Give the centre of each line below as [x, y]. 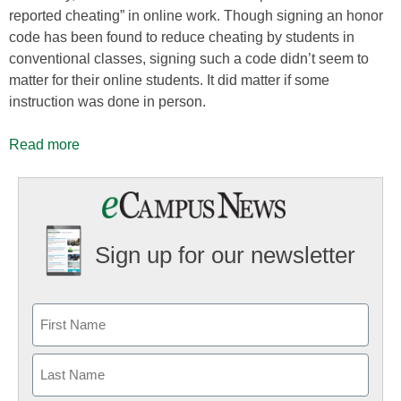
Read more [44, 145]
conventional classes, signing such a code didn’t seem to [189, 59]
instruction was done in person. [107, 102]
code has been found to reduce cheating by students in [182, 37]
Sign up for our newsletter [225, 256]
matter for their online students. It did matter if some [169, 80]
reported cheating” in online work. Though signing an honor [196, 16]
